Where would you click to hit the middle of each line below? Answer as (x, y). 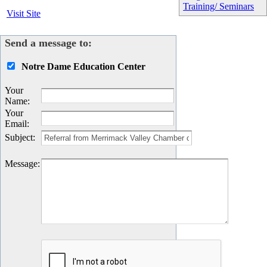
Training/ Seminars (219, 6)
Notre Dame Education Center (83, 66)
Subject (19, 137)
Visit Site (24, 13)
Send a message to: (48, 43)
